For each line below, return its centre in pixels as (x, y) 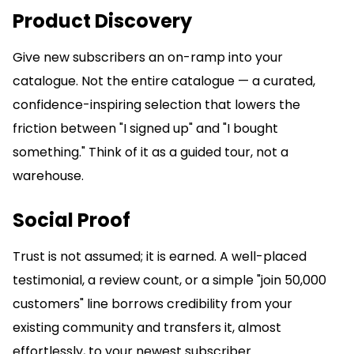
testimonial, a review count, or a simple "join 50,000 (169, 281)
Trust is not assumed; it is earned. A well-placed (160, 257)
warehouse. (48, 176)
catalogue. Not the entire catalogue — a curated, (164, 81)
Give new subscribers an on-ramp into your (148, 58)
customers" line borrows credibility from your (153, 304)
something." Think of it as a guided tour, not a (151, 153)
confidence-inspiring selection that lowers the (156, 105)
